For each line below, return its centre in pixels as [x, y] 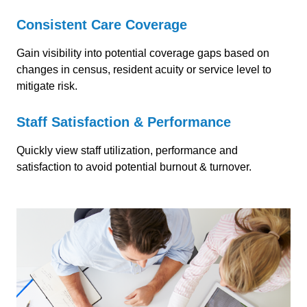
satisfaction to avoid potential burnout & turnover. [134, 167]
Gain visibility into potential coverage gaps [120, 53]
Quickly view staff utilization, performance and [127, 150]
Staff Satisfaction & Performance [124, 122]
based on [247, 53]
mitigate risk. [47, 86]
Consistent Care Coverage [102, 25]
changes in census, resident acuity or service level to [144, 70]
